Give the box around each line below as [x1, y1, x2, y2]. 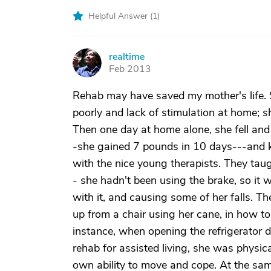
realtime [109, 50, 145, 64]
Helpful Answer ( [88, 10, 152, 22]
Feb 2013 [109, 62, 151, 76]
